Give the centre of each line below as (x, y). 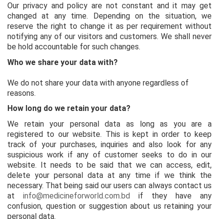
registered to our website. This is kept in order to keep (109, 134)
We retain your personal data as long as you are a (109, 124)
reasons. (22, 93)
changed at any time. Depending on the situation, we (109, 16)
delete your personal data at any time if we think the (109, 175)
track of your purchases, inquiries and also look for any (109, 144)
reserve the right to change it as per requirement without (109, 26)
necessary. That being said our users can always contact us (109, 185)
